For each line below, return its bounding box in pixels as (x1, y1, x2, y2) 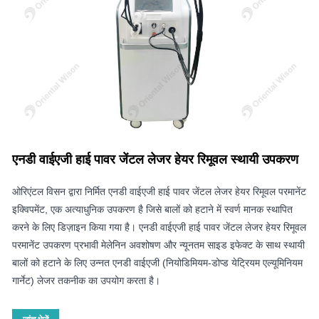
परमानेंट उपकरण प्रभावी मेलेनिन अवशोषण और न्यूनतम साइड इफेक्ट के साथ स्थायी (12, 239, 305, 251)
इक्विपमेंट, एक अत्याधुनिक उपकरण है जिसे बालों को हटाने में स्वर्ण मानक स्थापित (12, 203, 293, 215)
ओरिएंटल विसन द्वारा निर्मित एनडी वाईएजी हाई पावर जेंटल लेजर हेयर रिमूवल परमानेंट (12, 185, 306, 197)
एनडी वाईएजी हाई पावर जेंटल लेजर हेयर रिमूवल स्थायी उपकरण (12, 152, 298, 167)
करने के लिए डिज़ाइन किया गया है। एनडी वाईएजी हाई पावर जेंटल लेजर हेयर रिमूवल (12, 221, 306, 233)
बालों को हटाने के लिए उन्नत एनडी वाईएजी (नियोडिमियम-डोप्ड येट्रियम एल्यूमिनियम (12, 256, 303, 268)
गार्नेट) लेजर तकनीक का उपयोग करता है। (12, 274, 160, 286)
